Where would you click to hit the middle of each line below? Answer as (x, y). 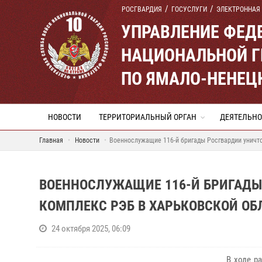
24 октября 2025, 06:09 (91, 229)
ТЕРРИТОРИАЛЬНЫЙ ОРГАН (148, 117)
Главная (51, 140)
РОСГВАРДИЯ (142, 9)
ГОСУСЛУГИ (189, 9)
